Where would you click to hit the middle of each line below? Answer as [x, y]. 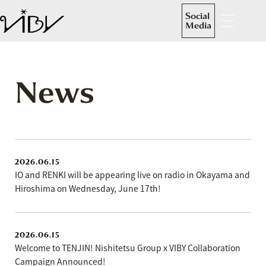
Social [197, 16]
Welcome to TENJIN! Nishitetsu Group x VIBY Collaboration [128, 248]
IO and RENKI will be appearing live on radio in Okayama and [132, 175]
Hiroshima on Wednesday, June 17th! [88, 188]
